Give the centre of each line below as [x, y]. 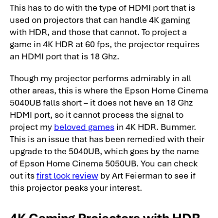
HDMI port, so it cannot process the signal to [97, 114]
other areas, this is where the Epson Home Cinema [109, 90]
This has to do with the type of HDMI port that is [102, 7]
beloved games [84, 126]
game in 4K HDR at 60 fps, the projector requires [105, 44]
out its [23, 175]
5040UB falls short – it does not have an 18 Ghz [101, 102]
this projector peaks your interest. [76, 187]
